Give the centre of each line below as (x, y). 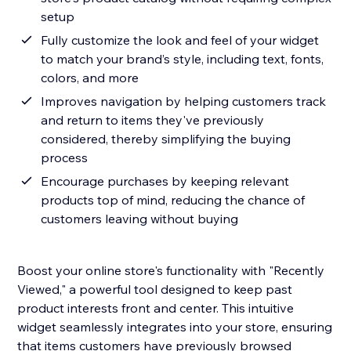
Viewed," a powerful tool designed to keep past (155, 289)
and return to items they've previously (153, 120)
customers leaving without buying (140, 219)
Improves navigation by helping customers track (184, 101)
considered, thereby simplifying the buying (166, 139)
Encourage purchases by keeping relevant (165, 181)
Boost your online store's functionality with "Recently (171, 271)
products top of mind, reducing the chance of (173, 200)
